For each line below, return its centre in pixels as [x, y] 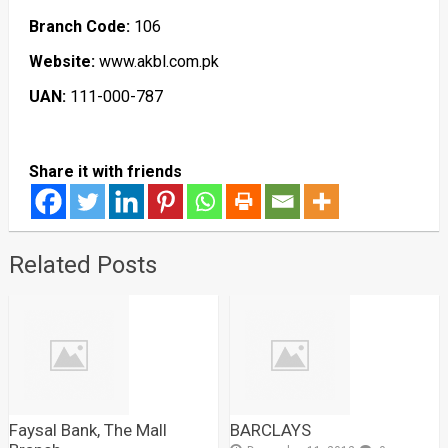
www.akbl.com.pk [156, 61]
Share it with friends [105, 171]
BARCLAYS [271, 430]
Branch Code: [79, 26]
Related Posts [82, 265]
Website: [61, 61]
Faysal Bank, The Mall [87, 430]
